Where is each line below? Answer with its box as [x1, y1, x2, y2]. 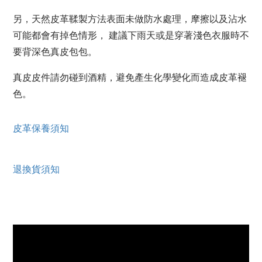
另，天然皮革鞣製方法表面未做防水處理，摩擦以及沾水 [13, 12, 247, 25]
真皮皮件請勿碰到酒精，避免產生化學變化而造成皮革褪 [13, 70, 247, 84]
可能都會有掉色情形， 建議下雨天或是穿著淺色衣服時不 [13, 28, 249, 42]
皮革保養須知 [13, 121, 69, 135]
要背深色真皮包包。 [13, 44, 97, 58]
